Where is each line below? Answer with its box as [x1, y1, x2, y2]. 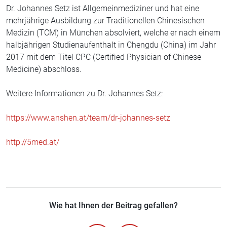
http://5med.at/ [6, 137, 59, 147]
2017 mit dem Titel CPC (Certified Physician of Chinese [6, 52, 201, 62]
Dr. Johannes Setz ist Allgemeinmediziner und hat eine [6, 4, 199, 14]
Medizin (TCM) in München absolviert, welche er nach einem [6, 28, 220, 38]
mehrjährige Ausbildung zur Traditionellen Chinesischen [6, 16, 205, 26]
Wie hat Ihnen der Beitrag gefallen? [49, 201, 178, 211]
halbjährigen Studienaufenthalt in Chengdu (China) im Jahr [6, 40, 216, 50]
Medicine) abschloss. [6, 64, 82, 74]
